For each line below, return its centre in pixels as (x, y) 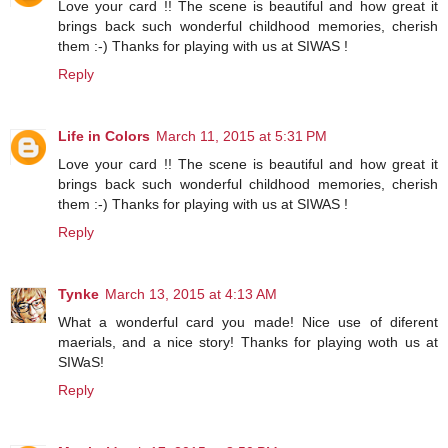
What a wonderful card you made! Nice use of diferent (248, 321)
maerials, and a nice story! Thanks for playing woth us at (248, 341)
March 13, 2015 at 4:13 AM (191, 293)
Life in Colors (104, 135)
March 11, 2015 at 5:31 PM (241, 135)
